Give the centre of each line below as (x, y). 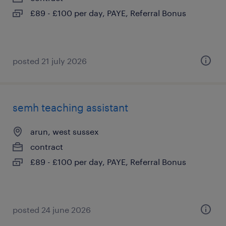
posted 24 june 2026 (52, 210)
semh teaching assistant (70, 107)
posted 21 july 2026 (50, 61)
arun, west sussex (65, 131)
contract (47, 147)
